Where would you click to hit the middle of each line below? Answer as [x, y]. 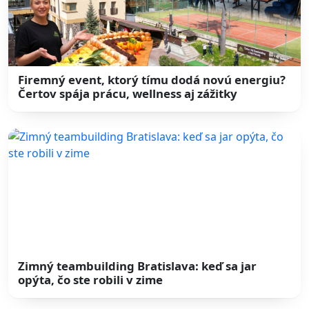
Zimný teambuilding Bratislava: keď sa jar [138, 266]
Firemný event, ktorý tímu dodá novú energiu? [152, 80]
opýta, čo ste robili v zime [91, 279]
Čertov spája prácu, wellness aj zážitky [128, 94]
